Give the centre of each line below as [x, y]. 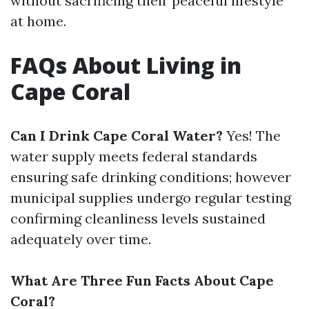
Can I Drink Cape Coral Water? [117, 136]
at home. [38, 21]
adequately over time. [81, 239]
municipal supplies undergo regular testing [151, 198]
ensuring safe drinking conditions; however [151, 177]
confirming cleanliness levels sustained [138, 218]
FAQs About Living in [126, 65]
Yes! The [252, 136]
